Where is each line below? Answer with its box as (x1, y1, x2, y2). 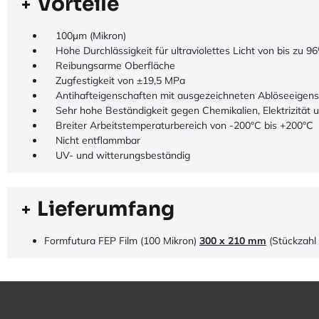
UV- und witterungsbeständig (44, 149, 190, 162)
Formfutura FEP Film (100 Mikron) (44, 234, 199, 247)
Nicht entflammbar (44, 134, 140, 147)
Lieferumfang (37, 197, 174, 221)
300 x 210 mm (199, 234, 266, 247)
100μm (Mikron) (44, 29, 126, 42)
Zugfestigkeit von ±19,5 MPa (44, 74, 185, 87)
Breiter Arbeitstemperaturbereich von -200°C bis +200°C (44, 119, 313, 132)
